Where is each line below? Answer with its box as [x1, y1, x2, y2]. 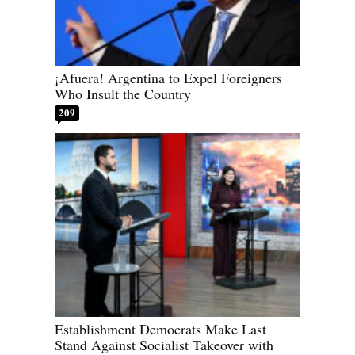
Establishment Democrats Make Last [55, 319, 266, 339]
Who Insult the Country [55, 83, 191, 103]
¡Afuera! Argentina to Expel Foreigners [55, 67, 282, 87]
